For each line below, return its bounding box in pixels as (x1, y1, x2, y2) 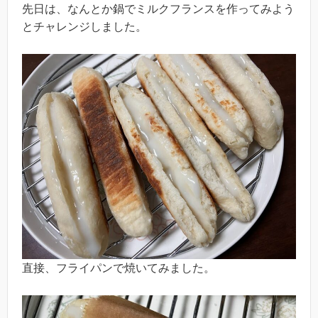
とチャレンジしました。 (22, 21, 147, 33)
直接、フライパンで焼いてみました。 (22, 262, 215, 275)
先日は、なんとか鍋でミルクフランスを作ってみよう (22, 3, 295, 16)
